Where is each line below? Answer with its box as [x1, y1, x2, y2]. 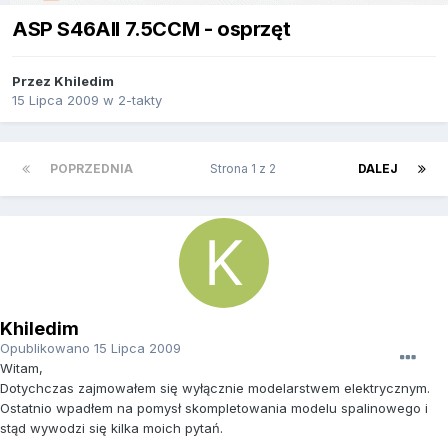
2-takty [118, 92, 162, 109]
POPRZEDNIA [50, 161, 133, 177]
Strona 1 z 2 [209, 161, 282, 177]
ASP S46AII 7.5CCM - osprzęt [12, 17, 291, 42]
